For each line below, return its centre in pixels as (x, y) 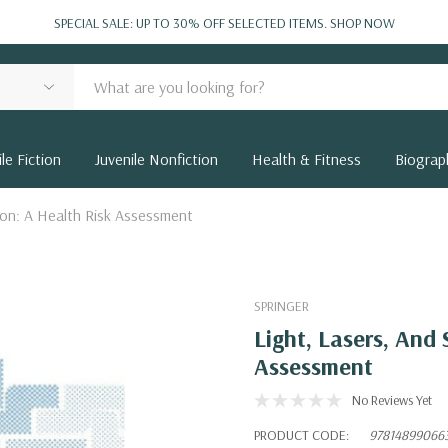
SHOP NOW (362, 23)
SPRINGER (281, 306)
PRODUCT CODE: (301, 435)
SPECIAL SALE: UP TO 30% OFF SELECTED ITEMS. (191, 23)
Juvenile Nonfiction (156, 159)
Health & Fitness (306, 159)
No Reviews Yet (392, 400)
